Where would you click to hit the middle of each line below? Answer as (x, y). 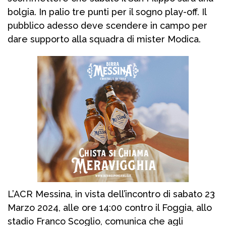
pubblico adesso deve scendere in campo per (107, 26)
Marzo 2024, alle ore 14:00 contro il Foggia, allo (110, 208)
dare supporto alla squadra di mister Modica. (104, 39)
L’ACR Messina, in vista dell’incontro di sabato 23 (111, 194)
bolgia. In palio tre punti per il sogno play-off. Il (107, 12)
